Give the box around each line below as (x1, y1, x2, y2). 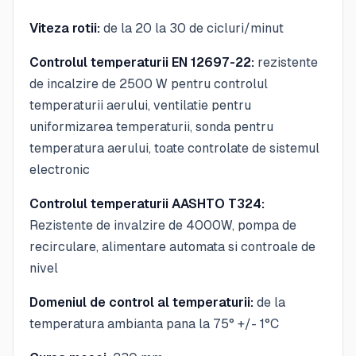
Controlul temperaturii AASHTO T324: (29, 195, 265, 211)
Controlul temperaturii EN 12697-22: (29, 54, 254, 70)
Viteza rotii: (29, 20, 100, 36)
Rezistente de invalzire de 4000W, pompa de (29, 217, 296, 233)
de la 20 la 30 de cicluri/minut (100, 20, 284, 36)
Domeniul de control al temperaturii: (29, 294, 253, 310)
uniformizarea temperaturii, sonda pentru (29, 118, 273, 134)
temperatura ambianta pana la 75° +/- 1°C (29, 315, 279, 331)
